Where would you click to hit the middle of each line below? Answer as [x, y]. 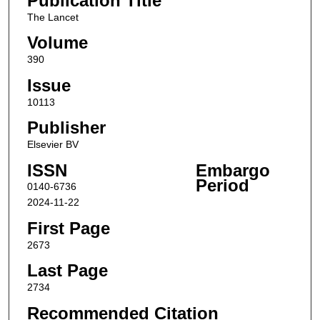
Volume [57, 43]
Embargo [232, 171]
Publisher [66, 128]
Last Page [67, 271]
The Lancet [52, 17]
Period [222, 186]
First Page [68, 228]
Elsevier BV [52, 145]
